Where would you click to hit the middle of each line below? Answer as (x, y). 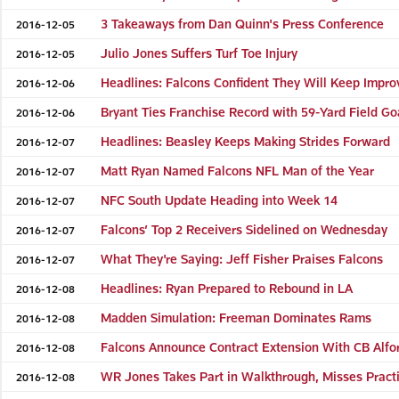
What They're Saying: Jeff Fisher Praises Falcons (242, 258)
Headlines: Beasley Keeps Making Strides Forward (246, 141)
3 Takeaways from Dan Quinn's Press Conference (243, 23)
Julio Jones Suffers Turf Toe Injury (199, 53)
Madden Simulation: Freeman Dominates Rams (236, 317)
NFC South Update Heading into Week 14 (220, 199)
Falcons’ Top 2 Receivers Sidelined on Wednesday (244, 229)
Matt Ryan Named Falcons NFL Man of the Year (238, 170)
